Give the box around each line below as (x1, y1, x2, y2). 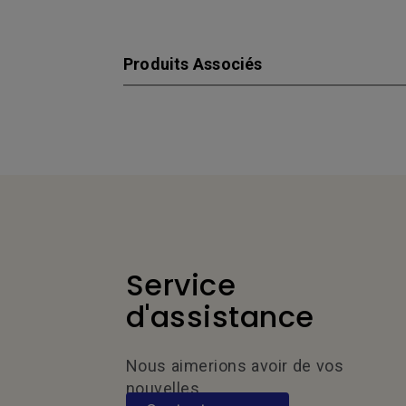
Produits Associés (123, 54, 263, 73)
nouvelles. (125, 379, 204, 398)
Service (125, 265, 237, 305)
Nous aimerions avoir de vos (125, 356, 344, 375)
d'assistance (125, 296, 314, 337)
